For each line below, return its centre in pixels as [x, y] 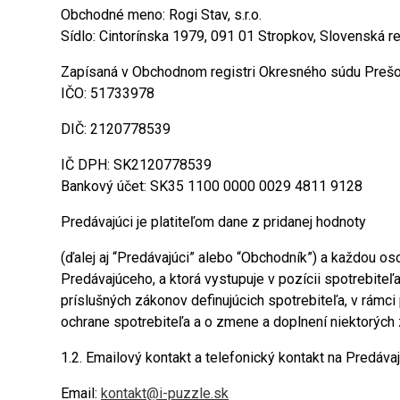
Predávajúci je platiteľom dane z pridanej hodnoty [213, 221]
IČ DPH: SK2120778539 [136, 164]
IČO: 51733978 [108, 93]
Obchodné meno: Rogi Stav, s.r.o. [161, 14]
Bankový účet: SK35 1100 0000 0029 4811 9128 [212, 186]
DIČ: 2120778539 [116, 129]
